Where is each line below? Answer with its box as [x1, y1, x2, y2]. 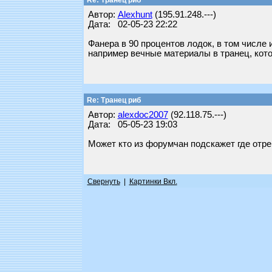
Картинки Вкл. [129, 177, 177, 186]
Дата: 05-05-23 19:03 [87, 120, 177, 129]
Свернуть [87, 177, 120, 186]
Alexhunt [117, 10, 152, 19]
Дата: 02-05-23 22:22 [87, 19, 177, 29]
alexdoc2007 [117, 110, 168, 120]
